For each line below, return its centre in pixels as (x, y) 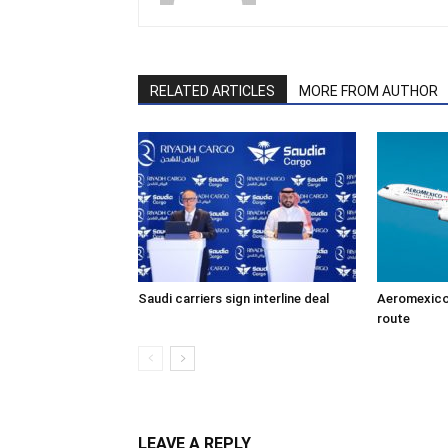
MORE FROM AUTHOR (368, 91)
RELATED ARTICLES (212, 91)
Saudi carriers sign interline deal (233, 298)
